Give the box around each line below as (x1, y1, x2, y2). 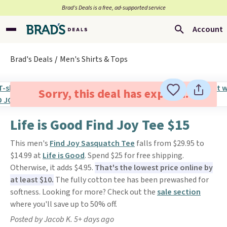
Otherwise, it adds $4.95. (10, 162, 95, 173)
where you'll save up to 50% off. (10, 199, 117, 210)
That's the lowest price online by (95, 162, 213, 173)
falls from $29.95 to (135, 138, 204, 149)
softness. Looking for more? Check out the (10, 186, 157, 198)
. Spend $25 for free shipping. (85, 150, 184, 161)
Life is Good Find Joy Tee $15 (10, 115, 190, 135)
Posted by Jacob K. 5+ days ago (10, 214, 114, 225)
